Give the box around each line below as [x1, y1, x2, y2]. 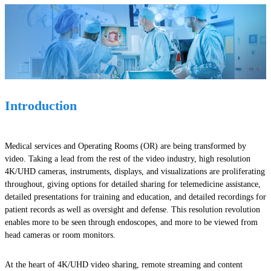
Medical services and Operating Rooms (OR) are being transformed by [5, 141, 246, 151]
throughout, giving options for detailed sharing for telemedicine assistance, [5, 179, 261, 189]
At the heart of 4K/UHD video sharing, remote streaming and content [5, 260, 243, 269]
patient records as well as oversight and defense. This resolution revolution [5, 204, 260, 214]
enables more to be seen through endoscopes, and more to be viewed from [5, 217, 258, 227]
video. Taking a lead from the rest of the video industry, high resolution [5, 154, 250, 163]
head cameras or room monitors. [5, 230, 116, 240]
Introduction [5, 97, 77, 113]
